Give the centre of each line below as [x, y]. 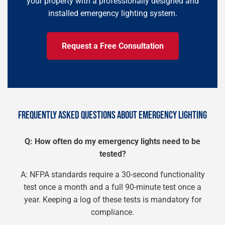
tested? [113, 154]
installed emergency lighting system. [113, 13]
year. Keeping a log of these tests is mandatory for [113, 200]
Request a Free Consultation [113, 46]
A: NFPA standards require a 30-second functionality [113, 175]
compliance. [113, 212]
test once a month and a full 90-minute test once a [113, 187]
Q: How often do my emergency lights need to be [113, 141]
